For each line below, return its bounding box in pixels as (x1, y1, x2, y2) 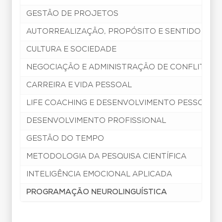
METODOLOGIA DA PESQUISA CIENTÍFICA (26, 153, 186, 161)
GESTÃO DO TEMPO (26, 135, 104, 143)
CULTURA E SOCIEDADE (26, 46, 116, 54)
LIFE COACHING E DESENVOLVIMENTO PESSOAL (26, 99, 214, 107)
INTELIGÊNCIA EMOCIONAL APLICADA (26, 170, 172, 178)
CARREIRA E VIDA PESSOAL (26, 81, 132, 89)
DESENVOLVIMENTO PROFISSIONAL (26, 117, 166, 125)
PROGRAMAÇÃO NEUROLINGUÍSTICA (26, 188, 167, 196)
